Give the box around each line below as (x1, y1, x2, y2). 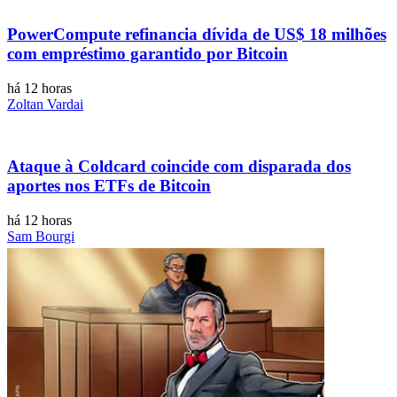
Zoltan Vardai (7, 96, 83, 112)
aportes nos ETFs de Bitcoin (7, 176, 211, 196)
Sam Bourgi (7, 229, 74, 244)
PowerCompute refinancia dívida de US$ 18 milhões (7, 24, 386, 43)
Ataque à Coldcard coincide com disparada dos (7, 157, 351, 176)
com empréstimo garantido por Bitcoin (7, 43, 288, 63)
